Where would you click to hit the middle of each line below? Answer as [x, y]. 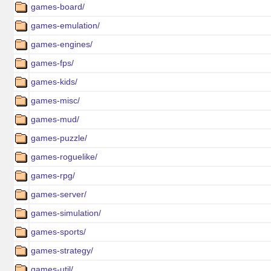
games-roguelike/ [64, 157]
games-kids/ [54, 82]
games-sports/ [58, 232]
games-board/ [58, 7]
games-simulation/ [66, 213]
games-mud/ [55, 119]
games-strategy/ [62, 250]
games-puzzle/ [59, 138]
